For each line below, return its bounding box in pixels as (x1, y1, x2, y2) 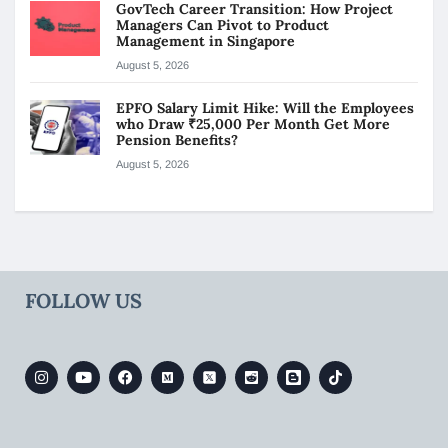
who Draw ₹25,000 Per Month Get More (116, 114, 390, 133)
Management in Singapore (116, 31, 295, 50)
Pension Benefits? (116, 130, 238, 149)
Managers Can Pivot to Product (116, 15, 329, 34)
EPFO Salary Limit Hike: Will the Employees (116, 98, 414, 117)
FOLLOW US (25, 287, 142, 313)
